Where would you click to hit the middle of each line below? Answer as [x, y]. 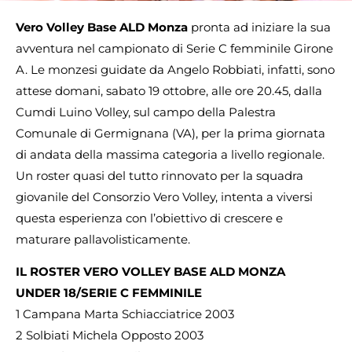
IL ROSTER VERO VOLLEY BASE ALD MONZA [150, 272]
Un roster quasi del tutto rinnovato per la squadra [159, 176]
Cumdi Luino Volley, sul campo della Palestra [146, 112]
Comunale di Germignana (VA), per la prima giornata [170, 133]
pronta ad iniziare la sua [261, 27]
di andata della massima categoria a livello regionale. [170, 154]
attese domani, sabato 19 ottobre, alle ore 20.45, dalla [169, 91]
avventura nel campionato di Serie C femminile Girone [174, 48]
